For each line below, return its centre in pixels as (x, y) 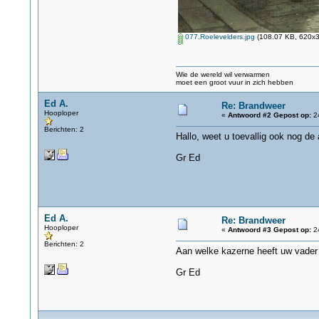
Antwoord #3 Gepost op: (269, 230)
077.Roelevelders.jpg (219, 37)
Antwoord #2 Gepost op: (269, 115)
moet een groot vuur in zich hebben (234, 82)
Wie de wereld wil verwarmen (223, 74)
